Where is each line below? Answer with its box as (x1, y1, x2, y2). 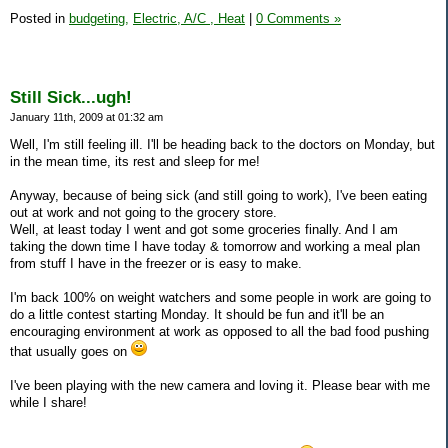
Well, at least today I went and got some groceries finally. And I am (10, 221, 398, 237)
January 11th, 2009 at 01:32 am (10, 110, 163, 123)
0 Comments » (256, 10, 341, 26)
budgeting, (69, 10, 129, 26)
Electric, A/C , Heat (133, 10, 245, 26)
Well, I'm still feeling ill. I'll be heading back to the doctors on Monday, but (10, 136, 435, 152)
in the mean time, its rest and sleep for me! (10, 153, 260, 169)
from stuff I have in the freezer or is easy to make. (10, 255, 302, 271)
